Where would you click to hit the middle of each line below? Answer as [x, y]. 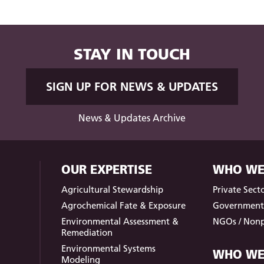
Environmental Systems [108, 249]
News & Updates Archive [132, 118]
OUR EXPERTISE [106, 170]
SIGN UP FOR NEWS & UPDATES [132, 87]
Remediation [87, 233]
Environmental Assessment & [120, 222]
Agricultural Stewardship [112, 190]
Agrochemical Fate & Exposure [123, 206]
